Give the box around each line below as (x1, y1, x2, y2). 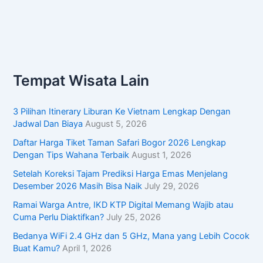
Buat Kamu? (13, 243, 60, 254)
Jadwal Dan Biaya (13, 119, 83, 130)
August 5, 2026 (85, 119, 147, 130)
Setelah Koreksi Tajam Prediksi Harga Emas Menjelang (13, 168, 228, 180)
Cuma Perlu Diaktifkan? (13, 212, 104, 223)
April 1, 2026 (62, 243, 112, 254)
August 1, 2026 (131, 150, 192, 161)
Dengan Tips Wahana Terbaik (13, 150, 130, 161)
